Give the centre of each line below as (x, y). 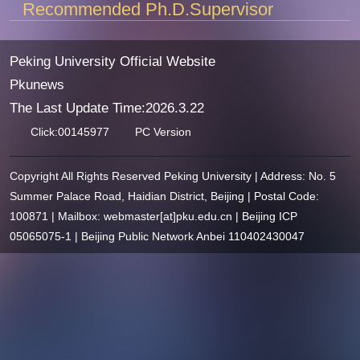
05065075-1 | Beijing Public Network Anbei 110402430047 (157, 236)
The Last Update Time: (77, 108)
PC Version (164, 131)
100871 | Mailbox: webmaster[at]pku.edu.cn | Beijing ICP (153, 216)
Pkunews (37, 84)
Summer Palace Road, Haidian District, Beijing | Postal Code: (164, 196)
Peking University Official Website (112, 61)
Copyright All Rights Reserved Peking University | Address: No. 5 (172, 176)
